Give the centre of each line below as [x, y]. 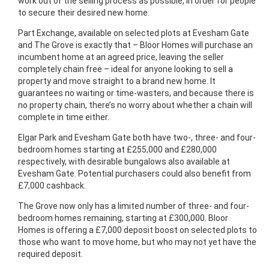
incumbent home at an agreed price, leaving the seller [121, 57]
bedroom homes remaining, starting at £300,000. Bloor [123, 218]
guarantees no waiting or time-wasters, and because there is [136, 93]
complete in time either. [64, 117]
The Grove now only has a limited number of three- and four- [134, 206]
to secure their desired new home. [84, 12]
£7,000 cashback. [52, 185]
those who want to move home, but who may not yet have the [137, 242]
